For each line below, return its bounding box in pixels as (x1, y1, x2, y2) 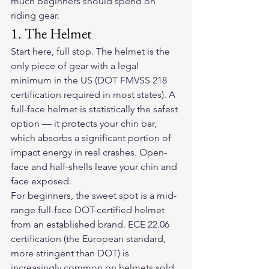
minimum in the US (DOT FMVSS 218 (11, 74, 169, 86)
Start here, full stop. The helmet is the (11, 46, 172, 57)
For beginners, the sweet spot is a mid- (11, 190, 177, 201)
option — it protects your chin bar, (11, 118, 159, 129)
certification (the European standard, (11, 233, 168, 244)
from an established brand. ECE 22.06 (11, 219, 172, 230)
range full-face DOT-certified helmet (11, 204, 167, 216)
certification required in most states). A (11, 89, 178, 100)
